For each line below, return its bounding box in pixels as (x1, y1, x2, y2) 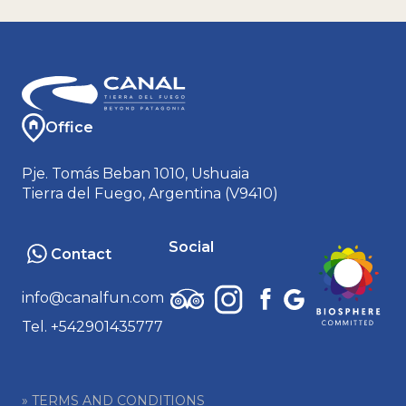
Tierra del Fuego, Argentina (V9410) (22, 184, 278, 202)
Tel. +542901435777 (22, 317, 163, 335)
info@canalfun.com (22, 288, 164, 306)
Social (168, 237, 214, 256)
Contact (51, 245, 111, 263)
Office (45, 118, 93, 136)
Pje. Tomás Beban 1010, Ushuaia (22, 164, 249, 182)
